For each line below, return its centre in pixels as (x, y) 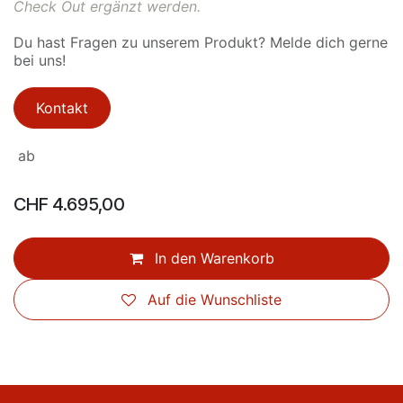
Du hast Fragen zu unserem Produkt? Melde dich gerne (201, 42)
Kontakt (62, 108)
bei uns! (40, 60)
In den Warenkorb (212, 258)
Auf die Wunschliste (215, 300)
